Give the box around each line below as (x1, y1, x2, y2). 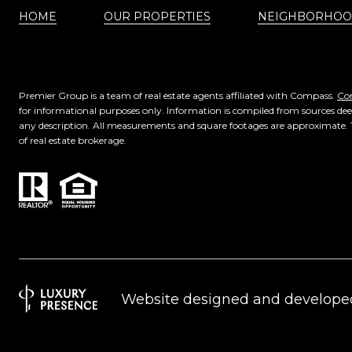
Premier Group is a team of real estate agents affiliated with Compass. (19, 90, 337, 101)
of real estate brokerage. (19, 134, 126, 146)
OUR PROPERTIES (104, 9, 211, 24)
